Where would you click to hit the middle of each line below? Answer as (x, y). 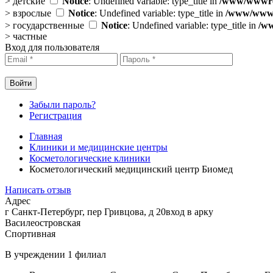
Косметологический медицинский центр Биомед (131, 169)
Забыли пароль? (62, 105)
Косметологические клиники (90, 158)
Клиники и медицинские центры (98, 147)
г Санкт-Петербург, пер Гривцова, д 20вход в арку (109, 212)
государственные (48, 25)
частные (30, 36)
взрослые (32, 13)
